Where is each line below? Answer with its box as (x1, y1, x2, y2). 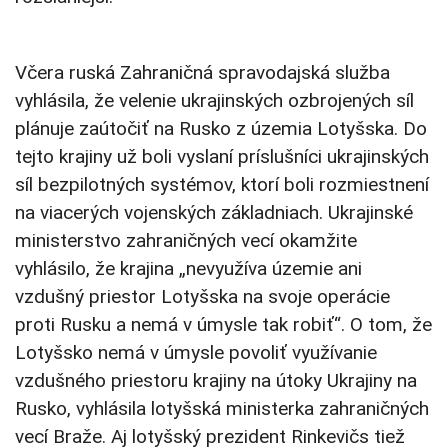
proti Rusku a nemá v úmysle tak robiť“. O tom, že (15, 313, 432, 337)
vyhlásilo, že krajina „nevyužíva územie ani (15, 257, 362, 281)
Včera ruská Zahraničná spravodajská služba (15, 61, 390, 85)
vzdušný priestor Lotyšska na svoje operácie (15, 285, 390, 309)
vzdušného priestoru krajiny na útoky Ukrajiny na (15, 369, 417, 393)
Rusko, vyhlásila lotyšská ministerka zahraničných (15, 397, 429, 421)
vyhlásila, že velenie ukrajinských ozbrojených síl (15, 89, 414, 113)
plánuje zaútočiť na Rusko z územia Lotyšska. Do (15, 117, 427, 141)
